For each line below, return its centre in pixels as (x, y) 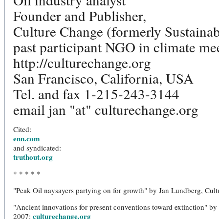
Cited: (22, 129)
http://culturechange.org (82, 62)
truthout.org (33, 157)
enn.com (27, 138)
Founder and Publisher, (80, 15)
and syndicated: (37, 148)
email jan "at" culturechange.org (106, 109)
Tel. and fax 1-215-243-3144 (96, 94)
